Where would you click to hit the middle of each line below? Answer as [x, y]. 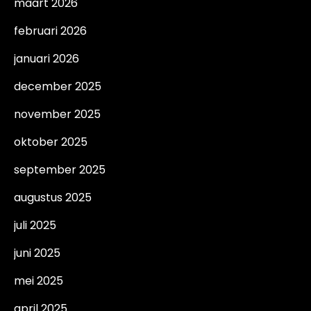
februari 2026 [50, 31]
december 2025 [58, 86]
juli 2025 [35, 225]
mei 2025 [39, 281]
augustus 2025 [53, 197]
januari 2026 [47, 59]
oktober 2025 [51, 142]
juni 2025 [37, 253]
